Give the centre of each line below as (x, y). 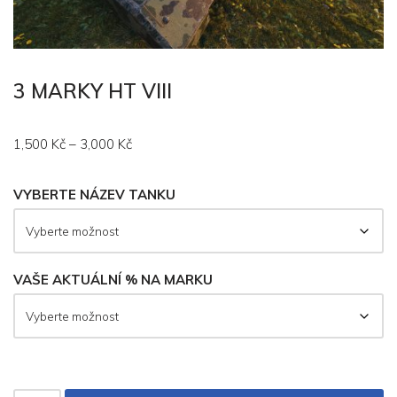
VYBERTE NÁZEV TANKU (94, 195)
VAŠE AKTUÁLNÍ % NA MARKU (113, 280)
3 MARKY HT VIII (93, 91)
